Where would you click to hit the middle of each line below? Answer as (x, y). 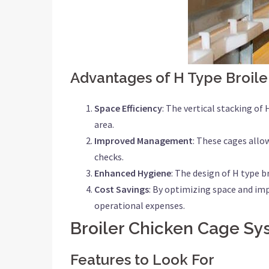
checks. (109, 157)
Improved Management (144, 141)
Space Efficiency (128, 108)
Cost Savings (122, 189)
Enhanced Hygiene (133, 173)
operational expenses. (140, 205)
